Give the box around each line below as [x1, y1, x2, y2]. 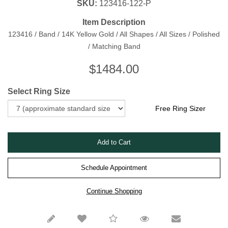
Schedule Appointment [81, 163, 147, 172]
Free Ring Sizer [155, 104, 206, 112]
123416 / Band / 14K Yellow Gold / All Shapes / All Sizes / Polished [8, 30, 220, 38]
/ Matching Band [88, 42, 140, 50]
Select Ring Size [8, 87, 70, 96]
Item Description [82, 17, 146, 26]
